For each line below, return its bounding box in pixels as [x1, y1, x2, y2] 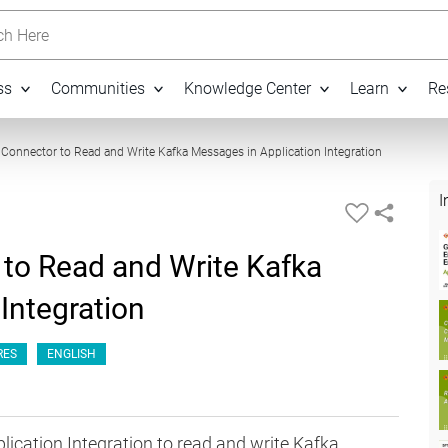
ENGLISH [47, 347, 96, 361]
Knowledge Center [184, 79, 311, 98]
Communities [51, 79, 145, 98]
